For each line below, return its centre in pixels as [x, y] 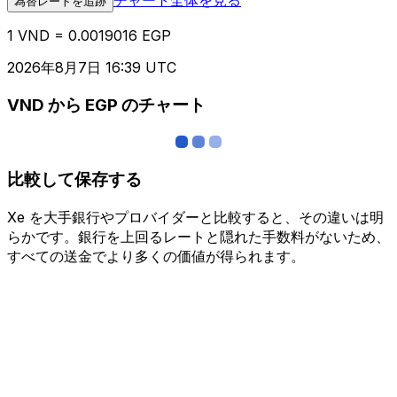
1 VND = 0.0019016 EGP [89, 35]
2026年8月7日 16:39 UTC [92, 67]
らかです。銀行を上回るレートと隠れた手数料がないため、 [198, 236]
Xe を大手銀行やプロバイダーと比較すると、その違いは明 [195, 217]
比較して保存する [74, 179]
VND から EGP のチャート [106, 105]
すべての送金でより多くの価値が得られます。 [156, 256]
